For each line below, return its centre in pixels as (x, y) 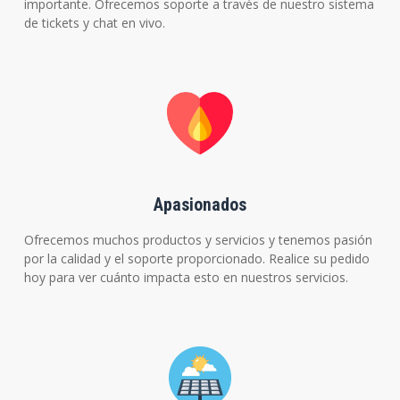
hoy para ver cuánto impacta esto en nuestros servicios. (186, 277)
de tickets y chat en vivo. (94, 22)
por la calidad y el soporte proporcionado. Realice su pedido (196, 258)
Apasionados (200, 204)
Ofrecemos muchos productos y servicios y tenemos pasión (198, 239)
